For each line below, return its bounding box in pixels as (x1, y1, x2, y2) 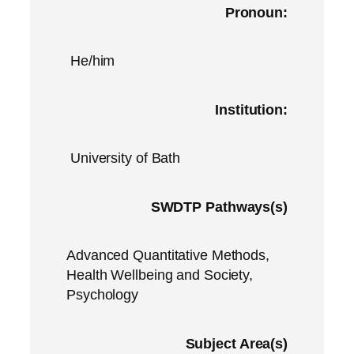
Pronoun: (224, 4, 288, 21)
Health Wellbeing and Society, (66, 267, 254, 284)
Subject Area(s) (185, 335, 288, 352)
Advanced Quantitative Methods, (66, 247, 269, 264)
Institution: (215, 101, 288, 118)
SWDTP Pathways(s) (150, 198, 288, 215)
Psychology (66, 287, 139, 303)
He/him (70, 53, 115, 70)
